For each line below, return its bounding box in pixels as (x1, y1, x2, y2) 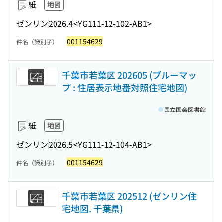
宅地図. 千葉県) (62, 202, 123, 215)
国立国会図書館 (164, 105, 206, 113)
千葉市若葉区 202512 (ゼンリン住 (62, 189, 197, 202)
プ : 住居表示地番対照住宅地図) (62, 81, 187, 94)
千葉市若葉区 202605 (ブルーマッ (62, 68, 197, 81)
